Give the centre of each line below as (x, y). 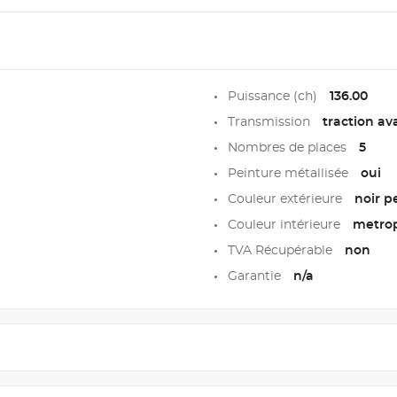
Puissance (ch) (274, 96)
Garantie (256, 276)
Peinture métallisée (289, 173)
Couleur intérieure (285, 225)
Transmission (270, 122)
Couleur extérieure (286, 199)
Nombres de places (288, 148)
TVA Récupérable (281, 250)
